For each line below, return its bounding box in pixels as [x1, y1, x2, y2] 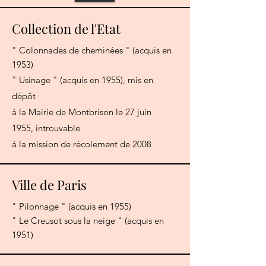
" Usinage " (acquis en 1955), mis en [12, 74, 153, 86]
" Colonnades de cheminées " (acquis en [12, 45, 172, 56]
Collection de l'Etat [12, 20, 121, 38]
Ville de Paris [12, 176, 87, 194]
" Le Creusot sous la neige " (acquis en [12, 215, 164, 227]
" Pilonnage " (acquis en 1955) [12, 201, 131, 213]
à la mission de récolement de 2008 [12, 138, 151, 150]
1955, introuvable [12, 122, 80, 134]
